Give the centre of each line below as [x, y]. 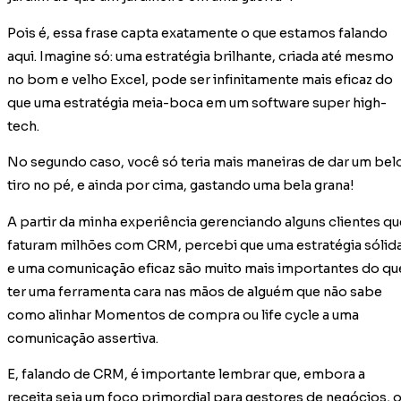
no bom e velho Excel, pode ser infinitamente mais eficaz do [200, 79]
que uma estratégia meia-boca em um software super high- [197, 102]
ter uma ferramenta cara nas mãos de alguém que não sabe [195, 291]
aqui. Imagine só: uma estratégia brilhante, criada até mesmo [200, 56]
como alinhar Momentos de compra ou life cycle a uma [183, 315]
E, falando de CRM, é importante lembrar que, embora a [186, 375]
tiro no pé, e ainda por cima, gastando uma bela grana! [181, 186]
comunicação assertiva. [83, 338]
